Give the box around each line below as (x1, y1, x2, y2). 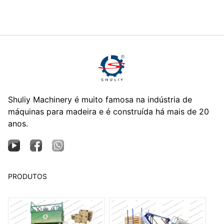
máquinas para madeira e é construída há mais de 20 (8, 106, 209, 116)
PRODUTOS (8, 171, 47, 180)
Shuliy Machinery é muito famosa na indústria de (8, 94, 192, 104)
